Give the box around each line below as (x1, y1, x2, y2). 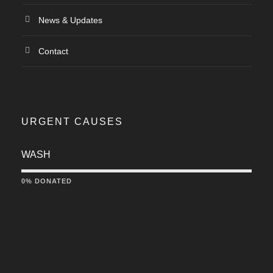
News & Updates (38, 15, 102, 26)
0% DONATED (21, 177, 72, 185)
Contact (38, 46, 68, 57)
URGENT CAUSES (21, 116, 123, 127)
